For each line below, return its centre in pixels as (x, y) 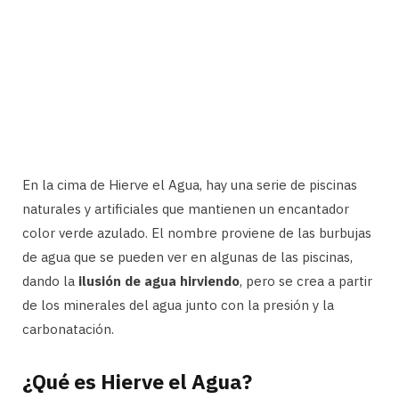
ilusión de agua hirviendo (159, 281)
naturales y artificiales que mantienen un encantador (186, 209)
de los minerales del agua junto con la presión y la (178, 305)
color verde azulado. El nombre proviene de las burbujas (197, 233)
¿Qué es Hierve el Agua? (137, 381)
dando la (50, 281)
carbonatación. (68, 330)
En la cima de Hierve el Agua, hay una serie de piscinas (190, 185)
